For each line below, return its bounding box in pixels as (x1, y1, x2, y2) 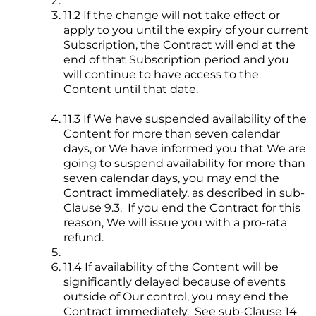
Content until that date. (63, 83, 198, 97)
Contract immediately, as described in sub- (63, 186, 305, 200)
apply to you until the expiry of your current (63, 23, 309, 37)
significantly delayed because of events (63, 275, 286, 289)
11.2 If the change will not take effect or (63, 8, 280, 23)
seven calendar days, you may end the (63, 171, 279, 186)
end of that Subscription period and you (63, 53, 289, 67)
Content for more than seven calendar (63, 127, 280, 141)
